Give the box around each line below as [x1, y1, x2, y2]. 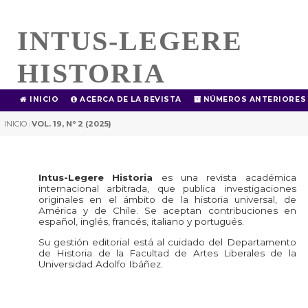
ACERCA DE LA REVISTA [77, 95, 181, 104]
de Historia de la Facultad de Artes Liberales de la [38, 247, 296, 258]
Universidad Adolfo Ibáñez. [38, 258, 163, 269]
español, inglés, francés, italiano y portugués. [38, 216, 244, 228]
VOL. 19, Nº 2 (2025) [32, 119, 111, 129]
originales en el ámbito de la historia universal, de [38, 194, 296, 206]
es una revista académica [153, 172, 296, 184]
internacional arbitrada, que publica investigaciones [38, 183, 296, 195]
